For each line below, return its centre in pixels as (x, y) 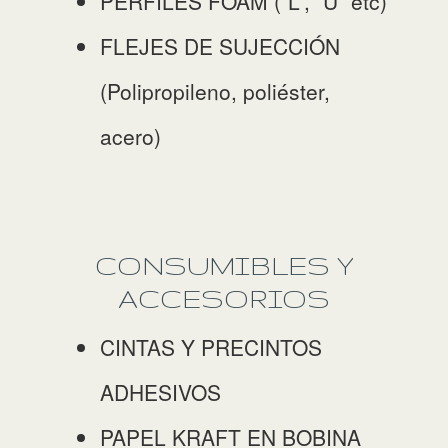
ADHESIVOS (160, 392)
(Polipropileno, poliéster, (215, 91)
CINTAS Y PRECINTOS (211, 347)
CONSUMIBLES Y (224, 265)
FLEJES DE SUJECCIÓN (220, 46)
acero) (130, 136)
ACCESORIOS (224, 298)
